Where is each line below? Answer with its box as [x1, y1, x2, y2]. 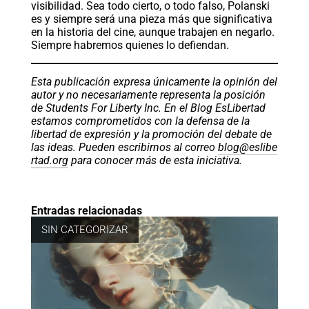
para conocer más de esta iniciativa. [68, 154, 242, 168]
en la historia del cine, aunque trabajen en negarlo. [30, 26, 275, 39]
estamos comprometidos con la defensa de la [30, 114, 250, 128]
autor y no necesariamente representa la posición [30, 88, 266, 102]
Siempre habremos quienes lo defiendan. [30, 39, 232, 52]
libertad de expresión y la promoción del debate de [30, 128, 272, 141]
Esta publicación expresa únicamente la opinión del [30, 75, 277, 89]
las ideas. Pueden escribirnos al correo [30, 141, 218, 154]
